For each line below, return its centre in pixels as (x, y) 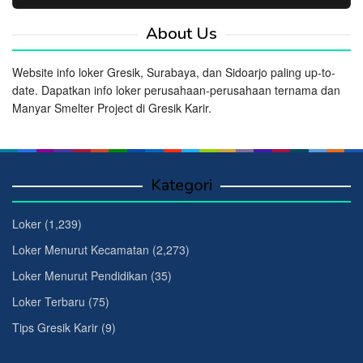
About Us (181, 33)
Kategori (181, 185)
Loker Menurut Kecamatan (81, 249)
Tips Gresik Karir (55, 327)
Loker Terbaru (49, 301)
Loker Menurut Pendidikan (80, 275)
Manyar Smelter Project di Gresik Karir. (112, 107)
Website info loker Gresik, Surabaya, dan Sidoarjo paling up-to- (174, 72)
